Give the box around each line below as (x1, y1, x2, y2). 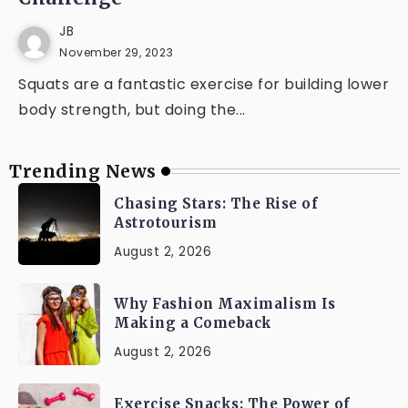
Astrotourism (114, 214, 217, 231)
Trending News (9, 160, 157, 182)
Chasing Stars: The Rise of (114, 195, 318, 212)
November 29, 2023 (59, 45, 174, 60)
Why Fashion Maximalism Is (114, 295, 336, 312)
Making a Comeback (114, 314, 272, 331)
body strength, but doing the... (18, 99, 246, 120)
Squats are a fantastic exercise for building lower (18, 74, 389, 95)
